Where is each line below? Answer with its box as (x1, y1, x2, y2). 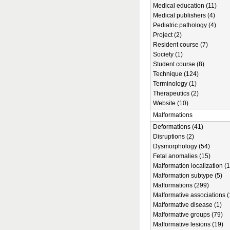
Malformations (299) (153, 182, 209, 189)
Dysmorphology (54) (153, 143, 210, 150)
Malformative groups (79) (153, 211, 223, 218)
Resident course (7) (153, 41, 208, 48)
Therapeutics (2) (153, 90, 199, 97)
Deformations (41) (153, 123, 203, 130)
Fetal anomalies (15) (153, 152, 210, 160)
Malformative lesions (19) (153, 221, 223, 228)
